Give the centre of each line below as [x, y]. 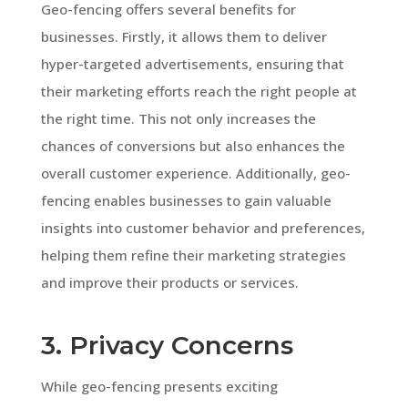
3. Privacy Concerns [167, 345]
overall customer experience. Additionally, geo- [195, 173]
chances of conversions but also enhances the [193, 145]
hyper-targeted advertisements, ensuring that [192, 63]
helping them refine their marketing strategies [193, 255]
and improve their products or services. [169, 282]
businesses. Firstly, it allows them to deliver [184, 36]
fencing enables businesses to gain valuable [186, 200]
